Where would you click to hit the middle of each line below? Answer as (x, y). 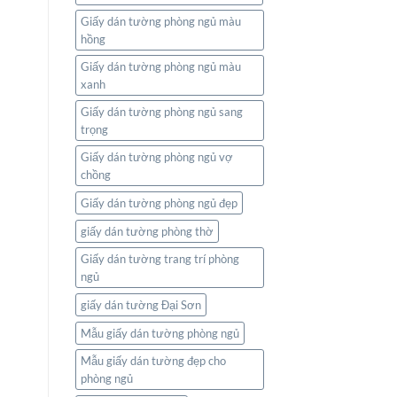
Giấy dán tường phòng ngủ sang (161, 111)
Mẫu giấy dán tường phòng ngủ (160, 333)
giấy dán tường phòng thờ (147, 231)
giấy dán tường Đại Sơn (140, 304)
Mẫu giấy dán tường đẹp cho (153, 360)
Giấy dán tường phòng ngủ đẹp (159, 202)
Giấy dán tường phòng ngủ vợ (156, 156)
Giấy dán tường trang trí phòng (160, 258)
